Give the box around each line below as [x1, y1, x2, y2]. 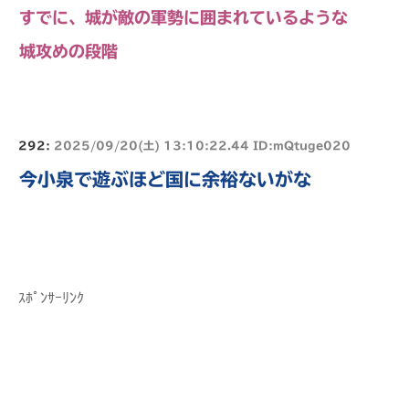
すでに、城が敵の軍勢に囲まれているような [19, 8, 348, 26]
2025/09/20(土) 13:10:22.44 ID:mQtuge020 [54, 139, 351, 151]
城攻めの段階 [19, 42, 118, 59]
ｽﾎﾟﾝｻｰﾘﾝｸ [18, 289, 84, 306]
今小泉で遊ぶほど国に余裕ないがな [19, 169, 311, 188]
